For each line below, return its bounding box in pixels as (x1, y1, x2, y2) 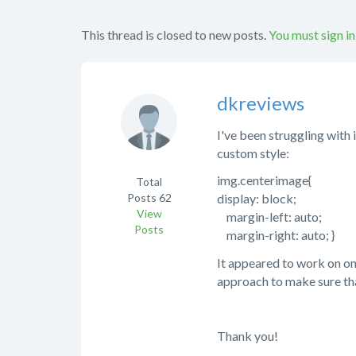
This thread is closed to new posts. (81, 26, 266, 42)
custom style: (217, 145, 289, 161)
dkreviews (217, 91, 304, 114)
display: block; (217, 191, 296, 207)
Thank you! (217, 327, 278, 343)
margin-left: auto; (217, 209, 322, 225)
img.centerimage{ (217, 172, 311, 188)
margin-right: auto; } (217, 227, 335, 243)
